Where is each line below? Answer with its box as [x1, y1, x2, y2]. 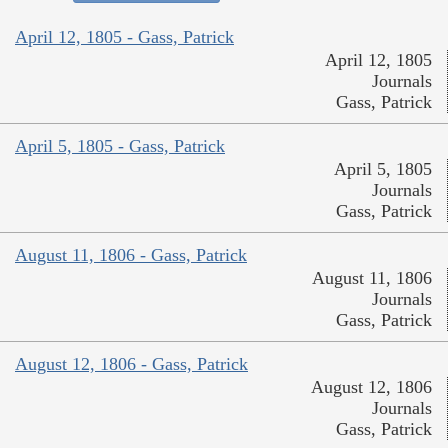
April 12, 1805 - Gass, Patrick [15, 27, 234, 48]
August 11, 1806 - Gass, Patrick [15, 245, 247, 266]
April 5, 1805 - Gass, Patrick [15, 136, 225, 157]
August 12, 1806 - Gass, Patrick [15, 354, 248, 375]
